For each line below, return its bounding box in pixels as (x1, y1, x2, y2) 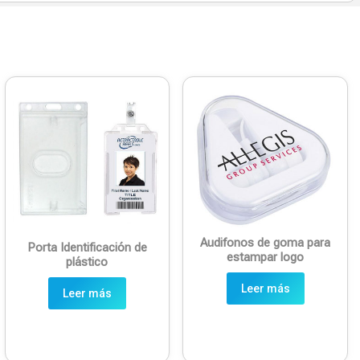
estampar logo (227, 249, 305, 264)
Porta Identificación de (27, 240, 147, 256)
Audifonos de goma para (200, 235, 331, 250)
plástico (66, 255, 108, 270)
